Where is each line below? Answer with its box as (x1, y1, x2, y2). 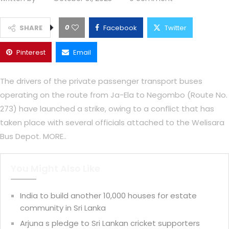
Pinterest (16, 48, 45, 58)
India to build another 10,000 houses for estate (20, 190, 197, 201)
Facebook (103, 23, 137, 33)
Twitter (165, 23, 187, 33)
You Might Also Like (11, 162, 100, 175)
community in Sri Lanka (20, 202, 106, 214)
